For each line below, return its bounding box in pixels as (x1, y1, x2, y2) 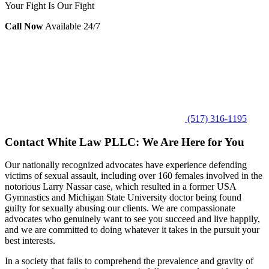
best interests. (5, 235, 55, 246)
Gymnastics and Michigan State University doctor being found (5, 192, 241, 203)
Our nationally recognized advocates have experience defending (5, 160, 247, 171)
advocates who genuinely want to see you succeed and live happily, (5, 214, 260, 225)
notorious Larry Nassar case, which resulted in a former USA (5, 181, 236, 192)
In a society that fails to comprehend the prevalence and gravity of (5, 256, 253, 267)
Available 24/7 (45, 20, 100, 31)
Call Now (5, 20, 43, 31)
